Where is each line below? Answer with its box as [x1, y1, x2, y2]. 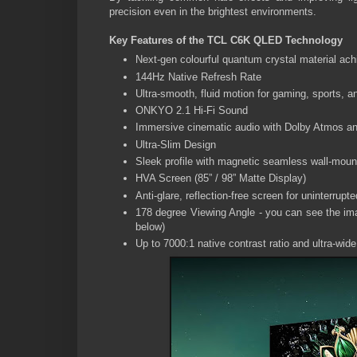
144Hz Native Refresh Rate [135, 70, 261, 83]
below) [135, 220, 165, 233]
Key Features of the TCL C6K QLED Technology [109, 33, 343, 46]
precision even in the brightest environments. [109, 5, 316, 18]
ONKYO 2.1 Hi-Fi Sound [135, 104, 248, 117]
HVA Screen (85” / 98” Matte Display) [135, 172, 306, 185]
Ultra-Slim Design [135, 138, 216, 151]
